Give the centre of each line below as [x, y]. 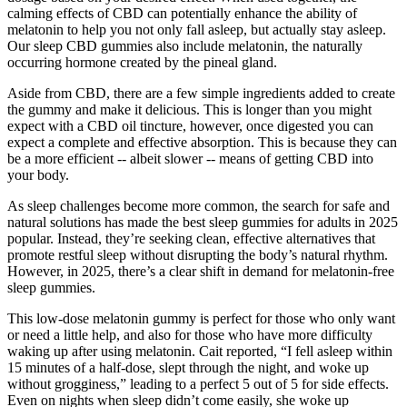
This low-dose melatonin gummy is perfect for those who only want [201, 319]
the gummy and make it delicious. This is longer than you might [189, 110]
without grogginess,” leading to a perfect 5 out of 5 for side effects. [198, 384]
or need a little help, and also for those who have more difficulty [190, 335]
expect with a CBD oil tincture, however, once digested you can [190, 126]
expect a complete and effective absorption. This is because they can [202, 143]
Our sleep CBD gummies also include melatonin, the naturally [185, 46]
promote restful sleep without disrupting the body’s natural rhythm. [198, 255]
